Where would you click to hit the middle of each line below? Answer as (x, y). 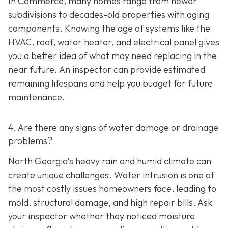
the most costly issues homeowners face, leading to (112, 188)
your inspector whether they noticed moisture (102, 216)
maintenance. (37, 97)
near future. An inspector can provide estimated (107, 70)
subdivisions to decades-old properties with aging (109, 15)
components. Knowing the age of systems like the (109, 28)
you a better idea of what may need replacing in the (112, 56)
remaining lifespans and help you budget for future (110, 83)
